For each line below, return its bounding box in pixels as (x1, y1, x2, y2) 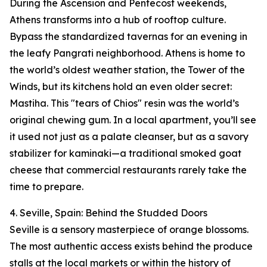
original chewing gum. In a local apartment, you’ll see (10, 114, 256, 126)
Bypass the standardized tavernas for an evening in (10, 30, 247, 43)
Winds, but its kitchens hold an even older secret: (10, 80, 232, 93)
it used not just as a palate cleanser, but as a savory (10, 131, 249, 143)
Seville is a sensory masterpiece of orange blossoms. (10, 223, 249, 236)
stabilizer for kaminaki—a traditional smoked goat (10, 147, 241, 160)
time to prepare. (10, 181, 83, 193)
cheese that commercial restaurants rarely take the (10, 164, 247, 176)
